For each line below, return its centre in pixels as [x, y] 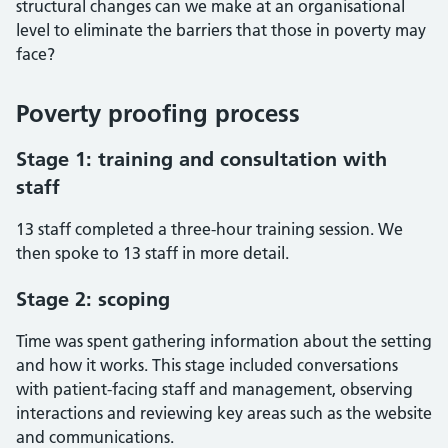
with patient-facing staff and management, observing [214, 389]
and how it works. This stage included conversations [207, 365]
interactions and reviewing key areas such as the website [224, 413]
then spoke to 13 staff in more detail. [152, 253]
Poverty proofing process [158, 113]
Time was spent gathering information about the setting [224, 341]
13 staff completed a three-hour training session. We [209, 229]
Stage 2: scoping [93, 299]
